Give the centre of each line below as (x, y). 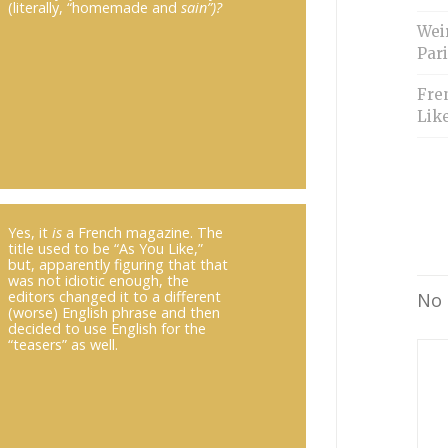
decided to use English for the (106, 329)
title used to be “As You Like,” (105, 249)
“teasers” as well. (62, 345)
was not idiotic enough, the (98, 281)
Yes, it (29, 233)
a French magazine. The (142, 233)
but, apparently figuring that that (117, 265)
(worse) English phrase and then (113, 313)
